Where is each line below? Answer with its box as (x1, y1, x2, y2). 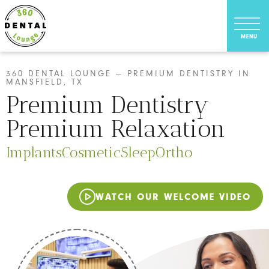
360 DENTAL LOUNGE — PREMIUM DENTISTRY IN (6, 69, 250, 79)
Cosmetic (62, 144, 121, 161)
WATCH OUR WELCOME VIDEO (95, 191, 251, 202)
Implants (6, 144, 62, 161)
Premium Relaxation (6, 114, 225, 143)
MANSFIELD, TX (6, 77, 83, 87)
